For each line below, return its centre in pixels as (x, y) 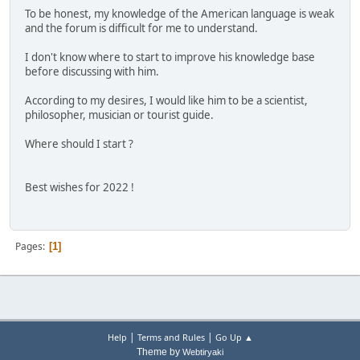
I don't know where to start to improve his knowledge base (170, 57)
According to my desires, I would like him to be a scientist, (166, 100)
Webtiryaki (203, 352)
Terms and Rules (171, 337)
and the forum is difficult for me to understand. (141, 28)
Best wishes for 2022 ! (80, 187)
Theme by (160, 352)
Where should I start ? (79, 143)
